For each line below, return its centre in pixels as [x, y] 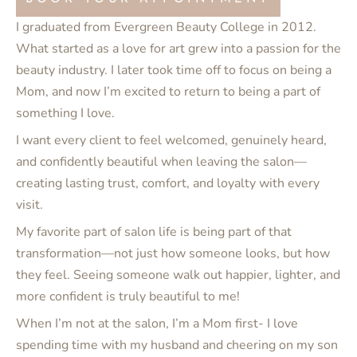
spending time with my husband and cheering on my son [177, 345]
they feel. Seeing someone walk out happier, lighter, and [178, 275]
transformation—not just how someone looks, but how [173, 254]
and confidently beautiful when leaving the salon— [161, 162]
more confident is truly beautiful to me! [128, 297]
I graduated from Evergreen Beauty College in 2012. [166, 27]
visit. [29, 205]
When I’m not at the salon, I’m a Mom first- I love [157, 324]
